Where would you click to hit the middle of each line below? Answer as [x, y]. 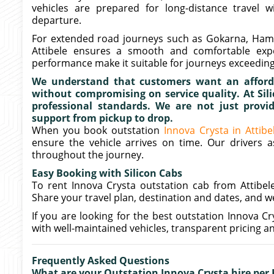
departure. [57, 20]
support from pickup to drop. [102, 118]
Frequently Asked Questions [101, 261]
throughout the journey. [88, 155]
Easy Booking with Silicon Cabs [107, 173]
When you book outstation [98, 130]
